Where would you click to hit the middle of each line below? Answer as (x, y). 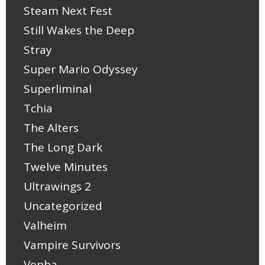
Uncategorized (63, 206)
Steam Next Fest (68, 11)
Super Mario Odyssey (81, 70)
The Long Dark (63, 148)
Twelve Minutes (66, 167)
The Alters (51, 128)
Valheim (45, 226)
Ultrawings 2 (57, 187)
